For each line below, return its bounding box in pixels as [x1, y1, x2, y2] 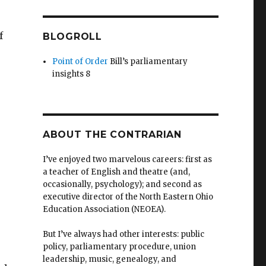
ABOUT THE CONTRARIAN [42, 128, 182, 140]
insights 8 [52, 68, 91, 79]
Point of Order [52, 56, 109, 66]
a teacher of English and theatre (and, [42, 166, 190, 177]
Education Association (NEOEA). [42, 204, 166, 214]
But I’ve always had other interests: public [42, 229, 204, 239]
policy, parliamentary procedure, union [42, 241, 196, 252]
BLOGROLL [42, 30, 102, 42]
